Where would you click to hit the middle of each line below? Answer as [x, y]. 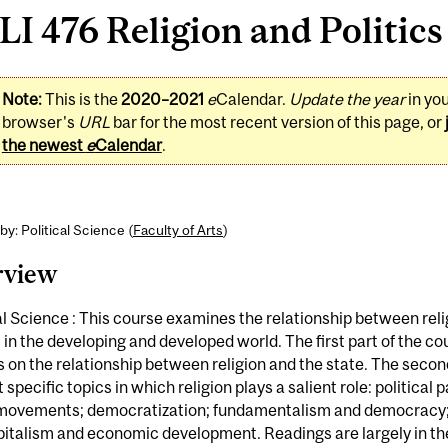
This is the [81, 98]
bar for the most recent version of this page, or [277, 121]
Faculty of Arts [177, 229]
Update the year [346, 98]
